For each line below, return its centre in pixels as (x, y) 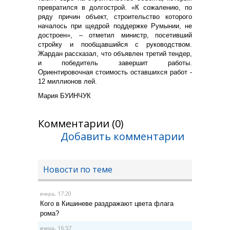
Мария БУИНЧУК (64, 95)
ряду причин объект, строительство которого (115, 16)
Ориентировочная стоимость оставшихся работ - (115, 72)
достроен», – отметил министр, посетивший (115, 35)
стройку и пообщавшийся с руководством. (115, 44)
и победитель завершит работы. (115, 63)
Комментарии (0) (81, 123)
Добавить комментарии (122, 136)
